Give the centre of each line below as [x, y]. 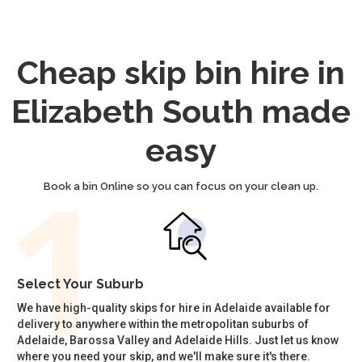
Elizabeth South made [181, 111]
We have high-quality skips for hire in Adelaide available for [174, 307]
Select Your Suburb [81, 284]
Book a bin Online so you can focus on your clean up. [181, 186]
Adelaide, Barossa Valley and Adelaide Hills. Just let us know [178, 340]
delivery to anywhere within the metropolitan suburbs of [163, 324]
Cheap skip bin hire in [181, 72]
